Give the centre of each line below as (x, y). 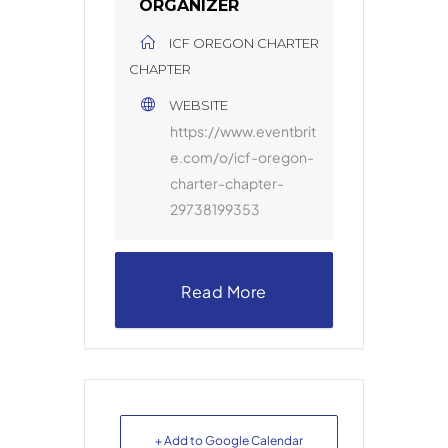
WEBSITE (198, 105)
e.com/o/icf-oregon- (242, 157)
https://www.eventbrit (243, 131)
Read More (224, 291)
